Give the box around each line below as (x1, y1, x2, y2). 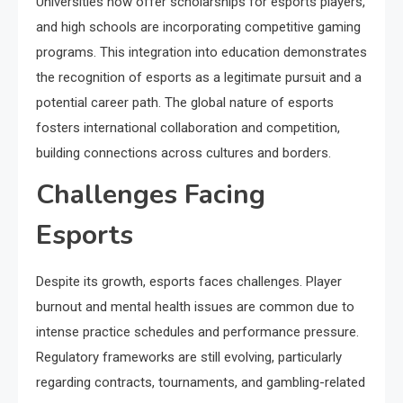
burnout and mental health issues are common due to (36, 299, 354, 315)
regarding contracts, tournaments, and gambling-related (36, 374, 365, 390)
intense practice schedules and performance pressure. (36, 324, 359, 340)
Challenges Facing (36, 176, 265, 213)
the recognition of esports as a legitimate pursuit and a (36, 69, 362, 85)
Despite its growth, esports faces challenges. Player (36, 273, 342, 290)
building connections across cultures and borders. (36, 145, 331, 161)
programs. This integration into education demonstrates (36, 44, 367, 60)
